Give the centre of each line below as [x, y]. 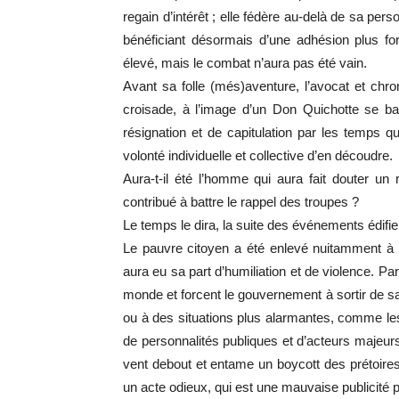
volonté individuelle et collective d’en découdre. [258, 155]
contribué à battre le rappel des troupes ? [241, 202]
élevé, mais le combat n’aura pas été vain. [245, 63]
